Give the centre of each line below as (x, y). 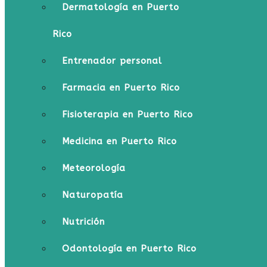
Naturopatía (93, 195)
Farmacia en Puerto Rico (121, 88)
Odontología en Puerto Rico (129, 249)
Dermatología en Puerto (121, 7)
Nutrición (83, 222)
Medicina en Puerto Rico (119, 141)
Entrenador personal (112, 61)
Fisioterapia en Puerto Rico (128, 114)
